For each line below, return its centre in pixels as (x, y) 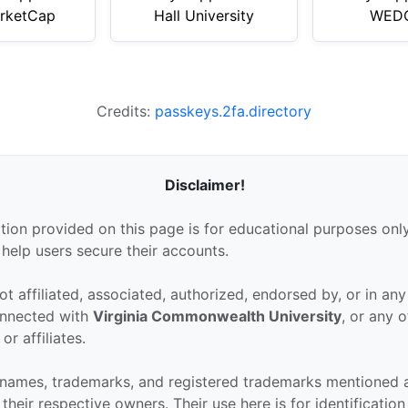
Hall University (204, 15)
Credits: (125, 111)
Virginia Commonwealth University (218, 316)
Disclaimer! (205, 184)
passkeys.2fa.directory (233, 111)
